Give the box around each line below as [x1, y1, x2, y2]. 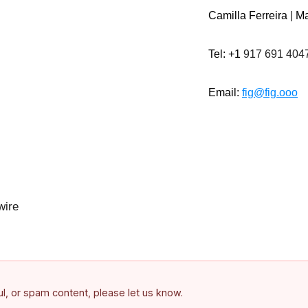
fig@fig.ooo [242, 87, 298, 99]
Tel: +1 [208, 48, 243, 60]
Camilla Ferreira [208, 10, 287, 22]
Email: [208, 87, 242, 99]
